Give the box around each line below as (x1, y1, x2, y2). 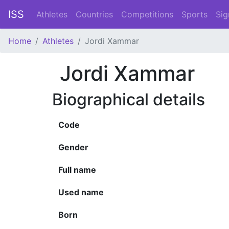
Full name (58, 165, 96, 175)
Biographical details (52, 89, 205, 109)
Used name (58, 187, 104, 197)
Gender (58, 142, 88, 152)
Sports (181, 9, 208, 19)
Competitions (121, 9, 173, 19)
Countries (76, 9, 113, 19)
